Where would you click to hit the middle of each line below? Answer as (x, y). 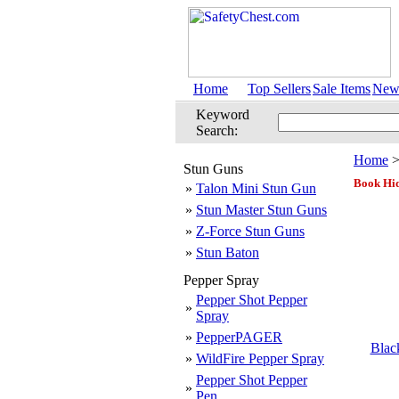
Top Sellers (279, 89)
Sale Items (342, 89)
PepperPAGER (239, 337)
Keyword (223, 114)
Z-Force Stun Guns (250, 231)
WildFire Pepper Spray (260, 358)
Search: (217, 130)
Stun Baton (228, 252)
